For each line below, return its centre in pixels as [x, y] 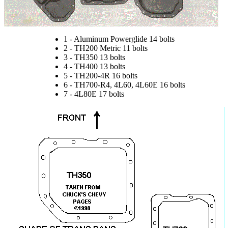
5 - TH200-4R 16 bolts [100, 76]
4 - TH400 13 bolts [94, 67]
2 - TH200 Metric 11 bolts [105, 48]
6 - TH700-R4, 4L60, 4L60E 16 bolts [124, 85]
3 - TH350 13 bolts [94, 58]
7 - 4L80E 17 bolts [94, 94]
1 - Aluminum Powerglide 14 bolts [119, 39]
